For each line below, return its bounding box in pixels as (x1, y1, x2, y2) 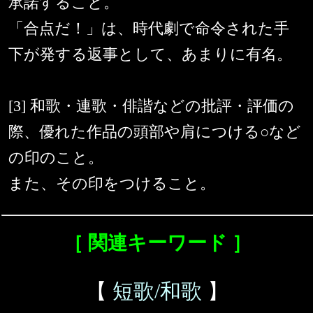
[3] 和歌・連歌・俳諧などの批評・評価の (8, 97, 294, 115)
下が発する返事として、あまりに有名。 (8, 45, 292, 64)
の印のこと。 (8, 149, 103, 167)
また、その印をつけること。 (8, 175, 215, 193)
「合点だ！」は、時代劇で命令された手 (8, 20, 289, 38)
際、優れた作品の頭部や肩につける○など (8, 123, 301, 141)
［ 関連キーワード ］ (63, 232, 252, 254)
